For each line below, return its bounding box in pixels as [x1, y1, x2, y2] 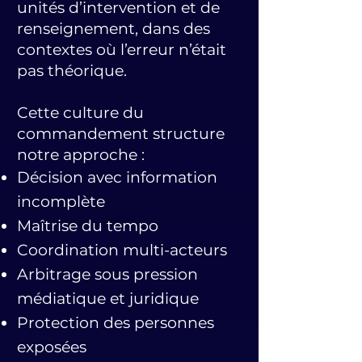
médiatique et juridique [17, 289, 199, 308]
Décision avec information [17, 168, 217, 187]
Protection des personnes [17, 314, 214, 332]
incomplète [17, 192, 105, 211]
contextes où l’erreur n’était [17, 40, 226, 59]
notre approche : [17, 145, 145, 164]
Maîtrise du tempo [17, 217, 158, 235]
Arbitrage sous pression [17, 265, 198, 284]
